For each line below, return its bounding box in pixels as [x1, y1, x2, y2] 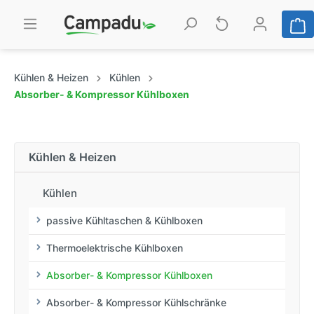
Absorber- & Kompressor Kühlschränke [46, 296, 226, 308]
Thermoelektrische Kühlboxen [46, 242, 183, 254]
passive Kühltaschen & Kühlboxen [46, 214, 203, 226]
